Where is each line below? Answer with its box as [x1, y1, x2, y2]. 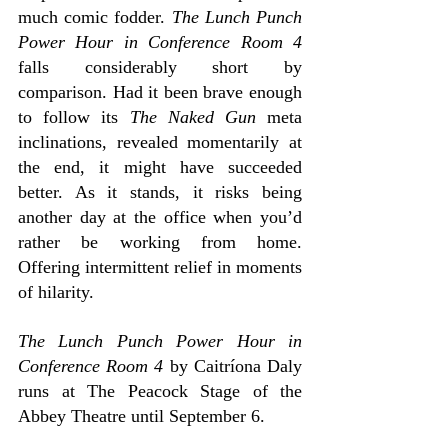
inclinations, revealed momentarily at [18, 132, 302, 152]
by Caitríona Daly [163, 356, 303, 376]
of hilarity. [18, 282, 94, 302]
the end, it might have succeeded [18, 157, 302, 177]
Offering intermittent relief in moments [18, 257, 302, 277]
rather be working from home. [18, 232, 302, 252]
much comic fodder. [18, 7, 172, 27]
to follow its [18, 107, 119, 127]
